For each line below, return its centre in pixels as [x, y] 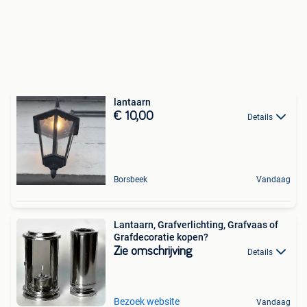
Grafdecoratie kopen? [161, 237]
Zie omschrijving [153, 251]
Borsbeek [131, 180]
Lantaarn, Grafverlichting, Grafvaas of [196, 225]
